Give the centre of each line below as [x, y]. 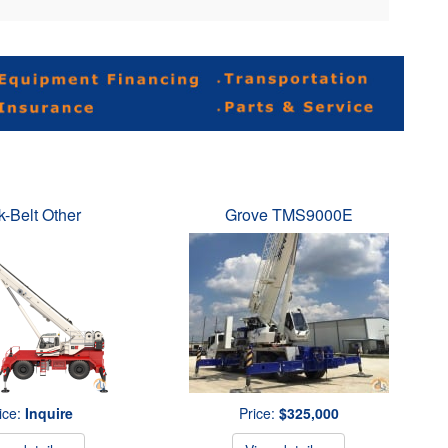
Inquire [48, 413]
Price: [258, 413]
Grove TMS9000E [288, 214]
